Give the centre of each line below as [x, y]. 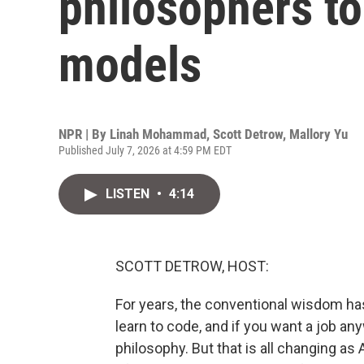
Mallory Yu [318, 134]
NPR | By [84, 134]
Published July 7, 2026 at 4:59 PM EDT [145, 150]
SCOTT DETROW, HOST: [192, 266]
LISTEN [129, 194]
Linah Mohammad [158, 134]
